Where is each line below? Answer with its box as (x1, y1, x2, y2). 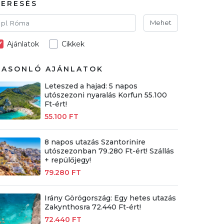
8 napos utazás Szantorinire (44, 137, 145, 146)
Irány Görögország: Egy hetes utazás (44, 193, 176, 202)
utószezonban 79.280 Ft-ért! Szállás (44, 146, 174, 155)
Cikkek (61, 39, 85, 48)
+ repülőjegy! (44, 155, 91, 164)
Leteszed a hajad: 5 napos (44, 81, 137, 90)
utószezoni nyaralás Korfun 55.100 (44, 90, 167, 99)
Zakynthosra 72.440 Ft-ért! (44, 202, 141, 211)
